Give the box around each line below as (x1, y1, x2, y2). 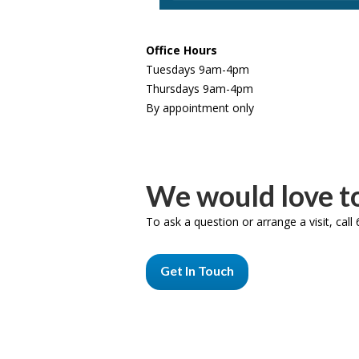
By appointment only (146, 99, 254, 115)
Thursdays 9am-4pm (146, 80, 253, 96)
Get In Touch (160, 263, 234, 279)
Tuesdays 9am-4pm (146, 61, 249, 77)
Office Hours (146, 42, 217, 58)
